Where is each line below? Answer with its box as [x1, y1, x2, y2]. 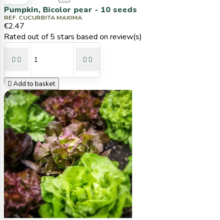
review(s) [110, 31, 142, 42]
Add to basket [13, 79, 55, 88]
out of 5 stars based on [27, 31, 110, 42]
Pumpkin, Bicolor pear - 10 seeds [4, 4, 137, 16]
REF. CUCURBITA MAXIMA [4, 13, 82, 22]
